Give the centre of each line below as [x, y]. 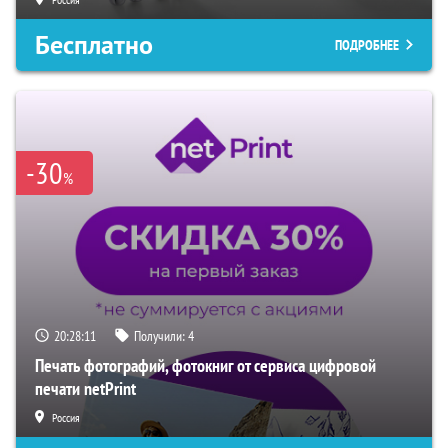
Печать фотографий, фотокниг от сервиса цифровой [205, 365]
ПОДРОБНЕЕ [367, 44]
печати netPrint [85, 388]
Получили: [161, 335]
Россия [66, 417]
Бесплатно [94, 44]
